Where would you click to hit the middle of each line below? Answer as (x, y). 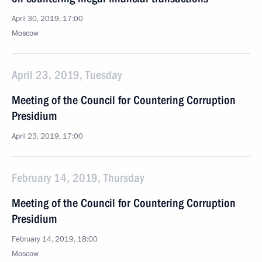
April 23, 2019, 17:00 (47, 136)
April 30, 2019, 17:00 (47, 19)
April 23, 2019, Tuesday (67, 75)
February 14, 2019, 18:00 (55, 239)
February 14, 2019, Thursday (78, 178)
